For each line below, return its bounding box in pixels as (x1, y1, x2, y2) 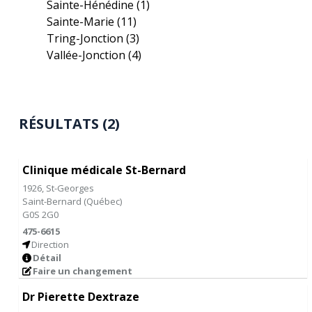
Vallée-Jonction (47, 47, 129, 63)
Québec (86, 195, 120, 208)
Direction (31, 238, 70, 251)
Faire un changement (33, 265, 133, 277)
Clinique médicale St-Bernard (22, 162, 187, 178)
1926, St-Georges (22, 182, 95, 194)
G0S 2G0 (22, 208, 59, 221)
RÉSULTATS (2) (19, 114, 120, 133)
